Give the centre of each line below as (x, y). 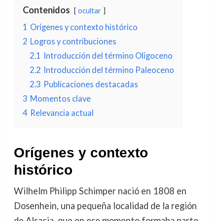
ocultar (89, 11)
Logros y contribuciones (73, 41)
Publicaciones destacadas (91, 84)
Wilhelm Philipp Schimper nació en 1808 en (100, 191)
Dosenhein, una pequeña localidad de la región (105, 206)
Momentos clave (60, 98)
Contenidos (46, 10)
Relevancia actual (62, 113)
